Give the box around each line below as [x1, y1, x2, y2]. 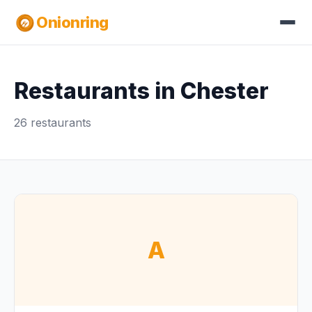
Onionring [36, 13, 109, 31]
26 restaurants [14, 116, 91, 130]
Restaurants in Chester [14, 77, 269, 104]
